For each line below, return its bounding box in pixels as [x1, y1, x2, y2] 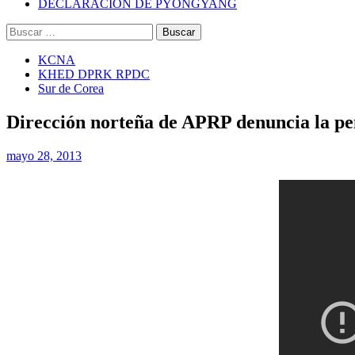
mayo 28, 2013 [6, 148, 82, 162]
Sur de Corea [38, 82, 104, 95]
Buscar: [6, 23, 44, 36]
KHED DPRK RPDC [38, 67, 150, 81]
